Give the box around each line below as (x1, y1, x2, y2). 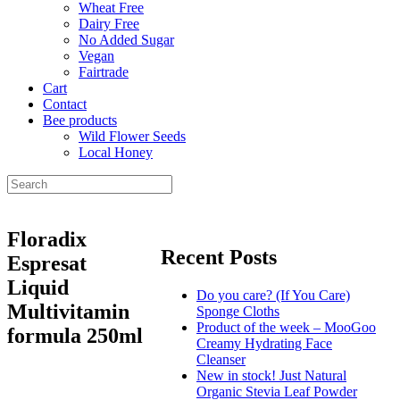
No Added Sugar (79, 32, 174, 47)
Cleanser (196, 351, 246, 367)
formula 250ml (7, 323, 143, 347)
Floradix (7, 227, 87, 251)
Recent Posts (161, 245, 277, 269)
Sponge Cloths (196, 303, 279, 319)
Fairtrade (79, 64, 129, 79)
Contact (43, 96, 87, 112)
